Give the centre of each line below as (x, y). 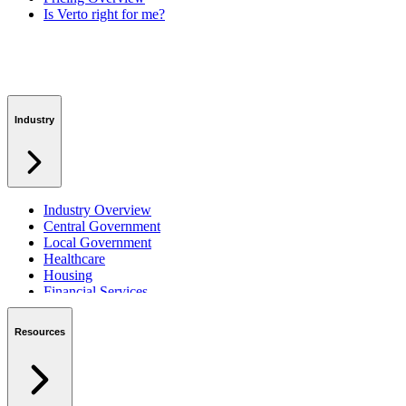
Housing (68, 275)
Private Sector (83, 307)
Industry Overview (97, 209)
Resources (40, 332)
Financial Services (96, 291)
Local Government (97, 242)
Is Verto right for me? (104, 14)
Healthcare (74, 258)
